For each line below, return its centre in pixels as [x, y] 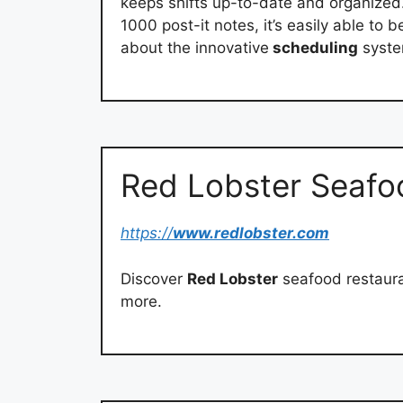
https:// [147, 233]
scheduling [313, 47]
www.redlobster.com [251, 233]
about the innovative [195, 47]
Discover [154, 278]
